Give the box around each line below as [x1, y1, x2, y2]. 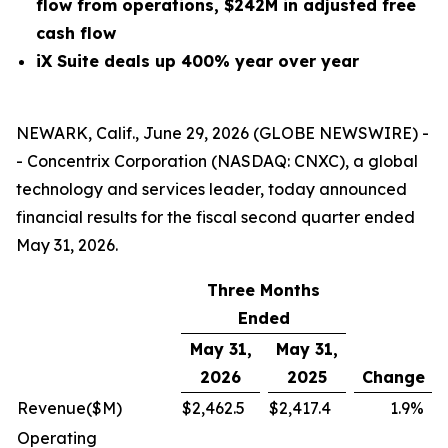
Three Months [207, 280, 320, 300]
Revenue [17, 398, 86, 418]
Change [361, 367, 425, 387]
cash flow [36, 23, 116, 43]
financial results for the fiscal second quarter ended [16, 207, 415, 227]
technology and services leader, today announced [16, 179, 407, 199]
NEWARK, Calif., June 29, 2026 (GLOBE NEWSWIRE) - [16, 123, 429, 143]
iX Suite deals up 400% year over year [36, 51, 359, 71]
